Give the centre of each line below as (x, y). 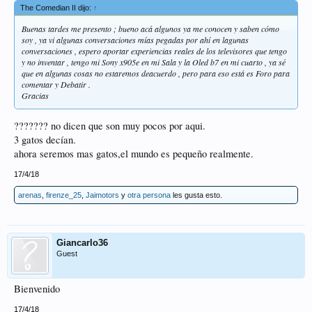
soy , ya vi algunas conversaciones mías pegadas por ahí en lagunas (135, 39)
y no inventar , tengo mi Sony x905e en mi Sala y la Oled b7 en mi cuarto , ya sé (154, 62)
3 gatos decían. (45, 140)
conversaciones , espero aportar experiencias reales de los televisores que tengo (154, 50)
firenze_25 (64, 195)
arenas (30, 195)
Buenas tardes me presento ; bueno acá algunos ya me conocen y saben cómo (150, 28)
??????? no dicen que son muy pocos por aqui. (110, 126)
